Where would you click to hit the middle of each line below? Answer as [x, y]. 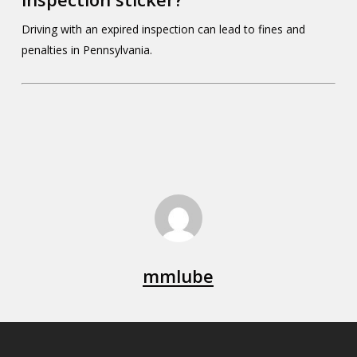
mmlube [178, 276]
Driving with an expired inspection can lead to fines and [163, 29]
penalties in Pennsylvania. [86, 50]
